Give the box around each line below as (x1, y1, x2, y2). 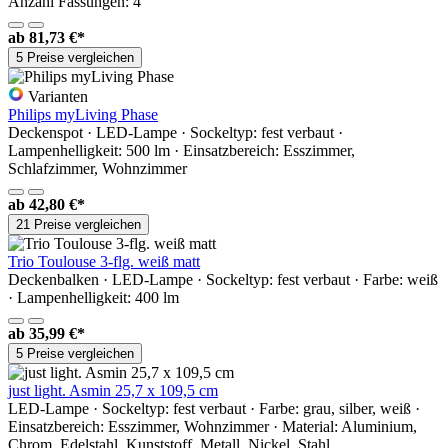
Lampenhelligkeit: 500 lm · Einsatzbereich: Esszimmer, (8, 141, 355, 159)
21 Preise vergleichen (16, 216, 141, 232)
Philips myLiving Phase (8, 105, 158, 123)
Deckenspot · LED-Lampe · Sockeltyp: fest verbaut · (8, 123, 343, 141)
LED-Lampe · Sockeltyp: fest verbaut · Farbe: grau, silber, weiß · (8, 399, 420, 417)
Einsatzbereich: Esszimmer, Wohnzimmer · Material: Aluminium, (8, 417, 417, 435)
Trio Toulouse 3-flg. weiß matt (8, 252, 200, 270)
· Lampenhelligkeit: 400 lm (8, 288, 179, 306)
